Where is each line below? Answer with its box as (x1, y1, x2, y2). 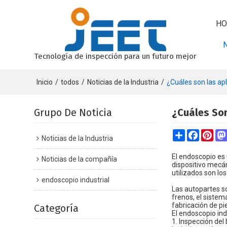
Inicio (36, 78, 53, 86)
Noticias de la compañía (42, 155, 118, 163)
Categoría (34, 202, 79, 214)
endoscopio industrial (42, 175, 110, 184)
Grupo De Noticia (34, 106, 112, 119)
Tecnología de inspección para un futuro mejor (34, 51, 197, 61)
